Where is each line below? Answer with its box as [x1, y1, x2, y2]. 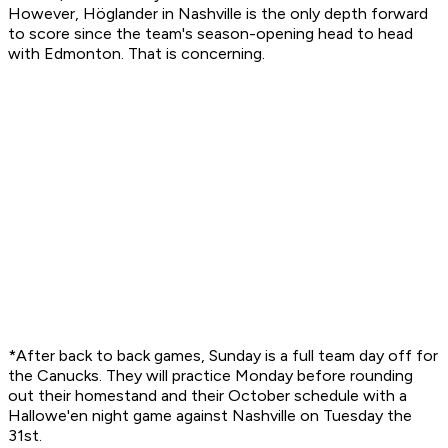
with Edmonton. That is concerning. [8, 44, 265, 64]
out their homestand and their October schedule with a [8, 386, 407, 406]
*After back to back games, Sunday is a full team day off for [8, 346, 438, 366]
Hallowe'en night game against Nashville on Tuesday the [8, 406, 412, 426]
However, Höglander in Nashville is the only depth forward [8, 4, 428, 24]
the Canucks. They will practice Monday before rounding [8, 366, 413, 386]
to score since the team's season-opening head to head [8, 24, 413, 44]
